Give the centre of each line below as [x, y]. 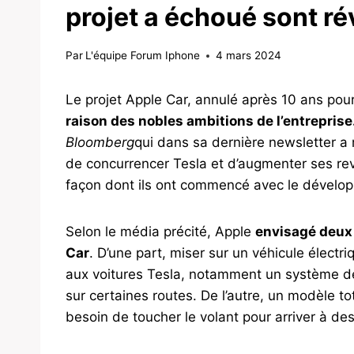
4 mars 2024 [249, 56]
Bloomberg [100, 143]
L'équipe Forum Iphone [143, 56]
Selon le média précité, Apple [160, 232]
